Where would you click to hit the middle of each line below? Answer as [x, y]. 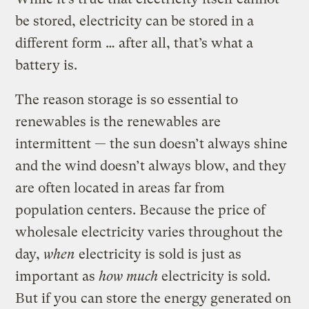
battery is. [47, 65]
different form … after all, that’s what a [134, 43]
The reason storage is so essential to [127, 99]
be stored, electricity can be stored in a [135, 21]
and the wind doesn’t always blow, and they [151, 166]
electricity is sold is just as [159, 254]
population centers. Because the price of [141, 210]
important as [57, 276]
